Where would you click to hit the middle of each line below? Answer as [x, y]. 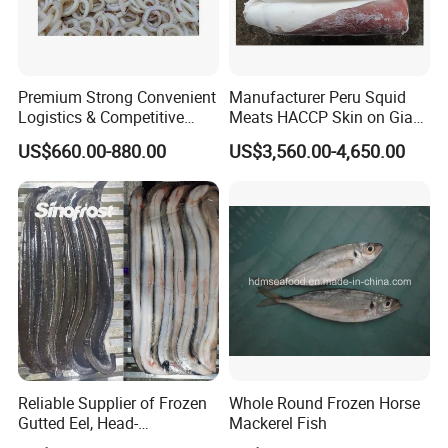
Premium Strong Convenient [117, 97]
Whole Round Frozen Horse [324, 402]
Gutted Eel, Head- [78, 422]
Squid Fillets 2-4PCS [300, 137]
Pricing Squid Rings [87, 137]
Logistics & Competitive [101, 117]
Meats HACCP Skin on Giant [327, 117]
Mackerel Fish [277, 422]
